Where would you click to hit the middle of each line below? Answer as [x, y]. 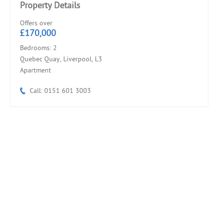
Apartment [36, 71]
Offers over [36, 23]
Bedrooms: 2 [38, 48]
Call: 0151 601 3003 [60, 91]
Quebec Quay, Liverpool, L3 [61, 59]
